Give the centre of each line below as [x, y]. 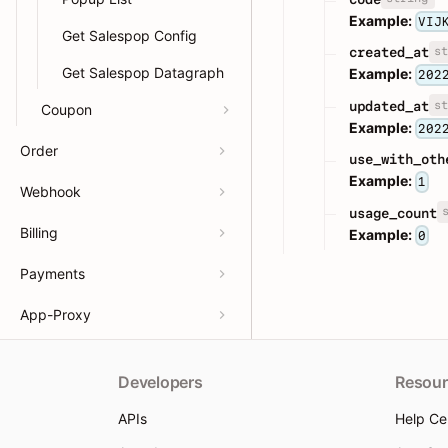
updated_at [389, 105]
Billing [39, 232]
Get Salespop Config [129, 35]
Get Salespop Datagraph [143, 72]
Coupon [66, 109]
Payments [52, 273]
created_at [389, 52]
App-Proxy [55, 314]
